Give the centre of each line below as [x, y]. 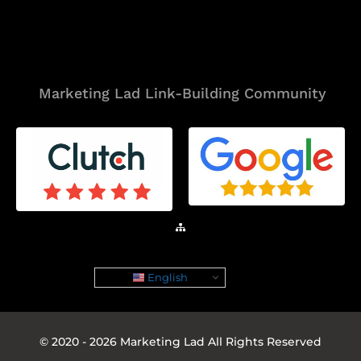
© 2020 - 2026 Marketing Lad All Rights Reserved [180, 342]
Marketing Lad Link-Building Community [183, 93]
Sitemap [180, 244]
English [166, 277]
